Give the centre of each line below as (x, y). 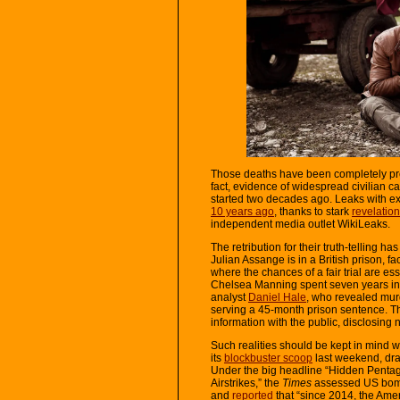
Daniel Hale (277, 297)
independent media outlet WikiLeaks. (300, 224)
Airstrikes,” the (246, 383)
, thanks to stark (313, 211)
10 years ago (242, 211)
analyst (229, 297)
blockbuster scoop (268, 358)
